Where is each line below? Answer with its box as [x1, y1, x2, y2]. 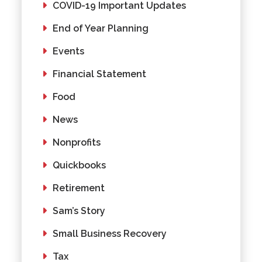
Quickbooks [53, 159, 106, 171]
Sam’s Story [53, 205, 106, 216]
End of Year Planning [53, 22, 149, 34]
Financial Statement [53, 68, 147, 80]
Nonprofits [53, 136, 101, 148]
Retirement [53, 182, 105, 194]
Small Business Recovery [53, 227, 167, 239]
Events [53, 45, 85, 57]
